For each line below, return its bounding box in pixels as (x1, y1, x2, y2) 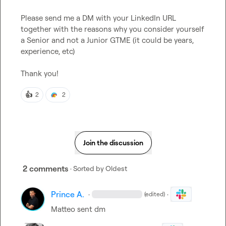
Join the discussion (83, 138, 143, 147)
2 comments (23, 163, 68, 174)
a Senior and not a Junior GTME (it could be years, (21, 35, 194, 45)
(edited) (144, 190, 165, 198)
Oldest (105, 164, 127, 173)
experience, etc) (21, 46, 75, 56)
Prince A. (51, 189, 84, 199)
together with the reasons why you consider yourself (21, 24, 204, 34)
